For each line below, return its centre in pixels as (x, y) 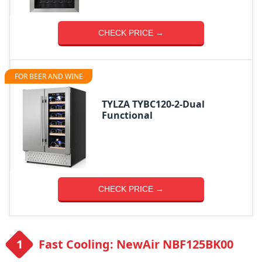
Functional (127, 116)
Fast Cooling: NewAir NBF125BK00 (136, 244)
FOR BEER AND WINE (49, 77)
